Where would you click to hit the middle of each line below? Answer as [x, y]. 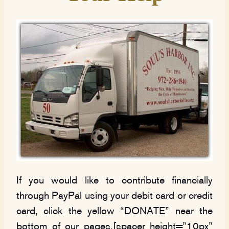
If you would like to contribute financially [114, 181]
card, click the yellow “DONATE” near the [114, 211]
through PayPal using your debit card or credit [114, 196]
